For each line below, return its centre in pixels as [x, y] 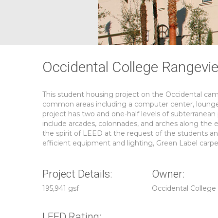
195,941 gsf [61, 188]
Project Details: [77, 174]
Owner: [168, 174]
